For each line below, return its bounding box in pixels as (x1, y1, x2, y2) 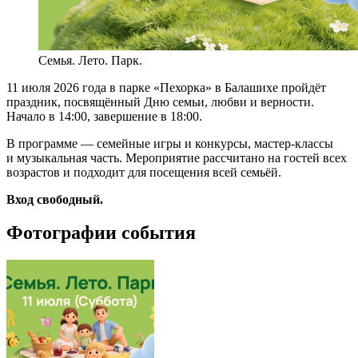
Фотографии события (6, 222, 196, 244)
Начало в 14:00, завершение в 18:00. (6, 109, 202, 123)
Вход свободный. (6, 192, 103, 206)
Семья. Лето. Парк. (38, 53, 142, 67)
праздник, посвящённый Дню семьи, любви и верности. (6, 94, 314, 109)
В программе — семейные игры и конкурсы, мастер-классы (6, 136, 333, 150)
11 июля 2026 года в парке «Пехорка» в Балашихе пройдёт (6, 80, 326, 94)
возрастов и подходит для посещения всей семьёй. (6, 165, 281, 179)
